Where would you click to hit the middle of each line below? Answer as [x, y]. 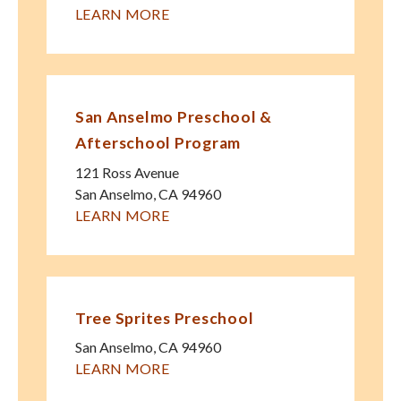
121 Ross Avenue [127, 172]
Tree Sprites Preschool [165, 318]
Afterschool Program [158, 143]
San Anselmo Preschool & [174, 117]
